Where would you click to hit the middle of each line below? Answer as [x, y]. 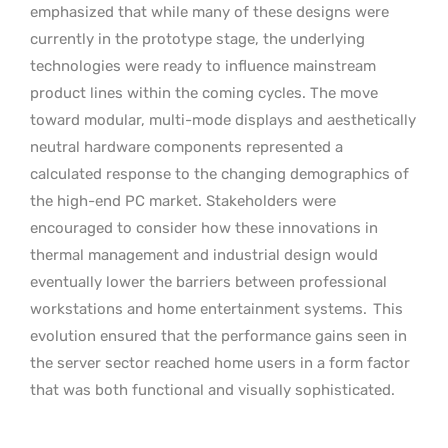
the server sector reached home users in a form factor [220, 362]
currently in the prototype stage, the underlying [197, 38]
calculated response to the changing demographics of [219, 173]
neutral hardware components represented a [186, 146]
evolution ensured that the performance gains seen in [218, 335]
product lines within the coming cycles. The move [204, 92]
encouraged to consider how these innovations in [204, 227]
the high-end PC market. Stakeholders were [183, 200]
